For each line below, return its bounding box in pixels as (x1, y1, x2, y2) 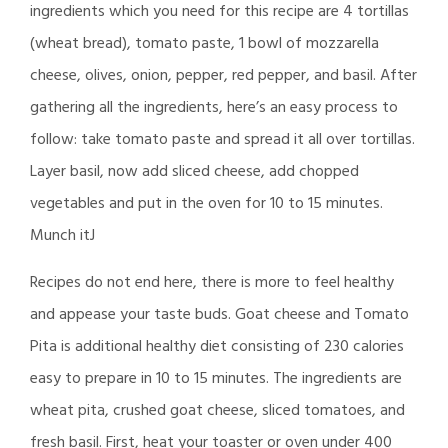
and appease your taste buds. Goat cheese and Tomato (30, 301, 409, 328)
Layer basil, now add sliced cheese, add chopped (30, 158, 359, 185)
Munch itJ (30, 222, 95, 249)
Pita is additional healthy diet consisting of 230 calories (30, 333, 404, 360)
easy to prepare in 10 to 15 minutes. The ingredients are (30, 365, 402, 392)
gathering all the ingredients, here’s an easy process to (30, 94, 398, 121)
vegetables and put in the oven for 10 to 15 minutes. (30, 190, 383, 217)
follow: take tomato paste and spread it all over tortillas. (30, 126, 415, 153)
